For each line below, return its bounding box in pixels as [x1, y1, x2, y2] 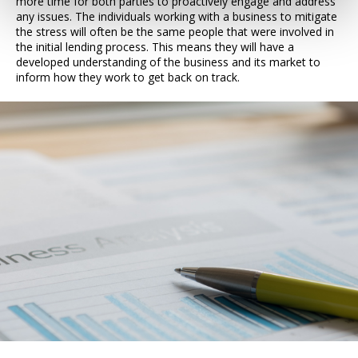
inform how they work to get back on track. [16, 70, 240, 85]
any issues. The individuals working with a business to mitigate [16, 9, 337, 24]
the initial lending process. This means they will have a [16, 39, 294, 54]
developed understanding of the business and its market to [16, 54, 320, 70]
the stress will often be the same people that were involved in [16, 24, 334, 39]
